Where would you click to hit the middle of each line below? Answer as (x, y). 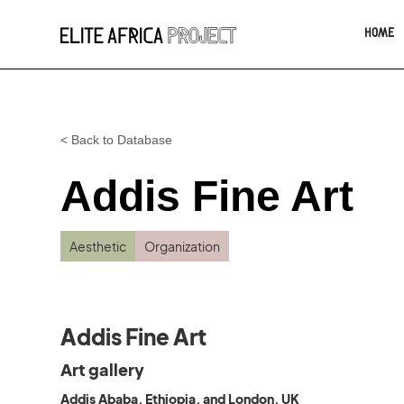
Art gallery (103, 369)
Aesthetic (98, 246)
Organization (183, 246)
